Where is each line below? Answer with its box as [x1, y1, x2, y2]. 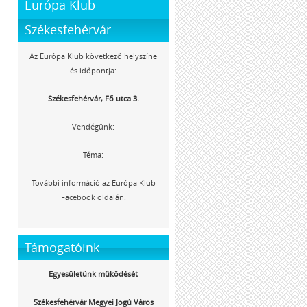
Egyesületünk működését [49, 269, 138, 279]
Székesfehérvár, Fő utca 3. [47, 93, 139, 103]
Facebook [60, 192, 95, 202]
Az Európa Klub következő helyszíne [29, 51, 157, 61]
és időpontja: [70, 65, 116, 75]
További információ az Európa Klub [31, 177, 156, 188]
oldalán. [95, 192, 126, 202]
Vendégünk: [72, 121, 114, 132]
